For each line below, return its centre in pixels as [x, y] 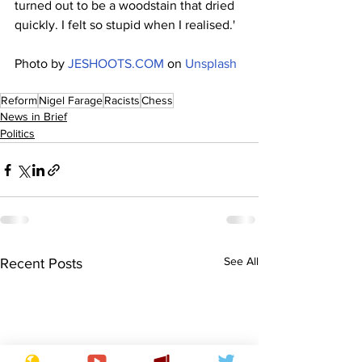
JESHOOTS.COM [116, 64]
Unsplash [211, 64]
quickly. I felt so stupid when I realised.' [125, 25]
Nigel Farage [71, 101]
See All [241, 261]
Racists [122, 101]
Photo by [41, 64]
